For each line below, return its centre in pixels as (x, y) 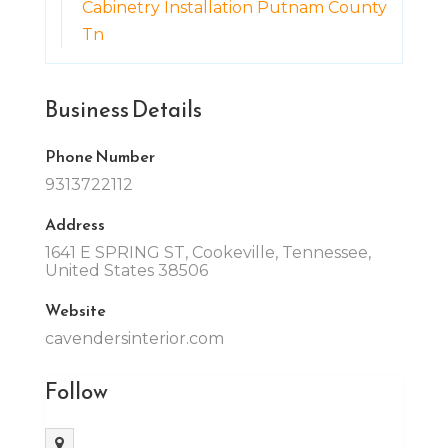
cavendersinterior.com (134, 338)
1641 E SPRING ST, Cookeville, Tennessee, (207, 252)
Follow (76, 391)
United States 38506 (126, 270)
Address (74, 223)
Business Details (123, 109)
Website (75, 309)
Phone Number (99, 155)
